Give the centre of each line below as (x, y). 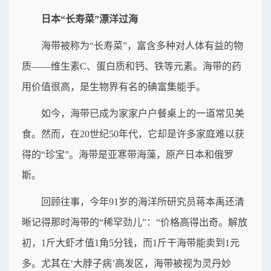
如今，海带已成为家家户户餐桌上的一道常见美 (143, 113)
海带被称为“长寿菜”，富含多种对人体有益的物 (142, 45)
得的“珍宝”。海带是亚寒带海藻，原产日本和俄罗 (128, 154)
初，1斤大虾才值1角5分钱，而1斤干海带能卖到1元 (131, 243)
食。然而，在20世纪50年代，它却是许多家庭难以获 (133, 134)
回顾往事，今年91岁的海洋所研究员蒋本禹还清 (143, 201)
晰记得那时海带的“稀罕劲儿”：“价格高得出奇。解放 (135, 222)
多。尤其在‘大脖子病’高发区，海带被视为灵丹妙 (126, 263)
